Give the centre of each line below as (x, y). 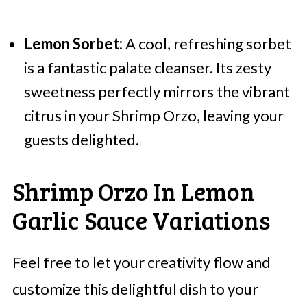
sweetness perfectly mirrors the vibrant (157, 92)
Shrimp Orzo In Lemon (133, 191)
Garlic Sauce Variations (141, 220)
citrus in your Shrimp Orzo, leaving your (153, 116)
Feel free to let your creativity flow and (141, 262)
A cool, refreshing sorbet (207, 44)
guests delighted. (81, 140)
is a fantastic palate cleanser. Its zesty (147, 68)
